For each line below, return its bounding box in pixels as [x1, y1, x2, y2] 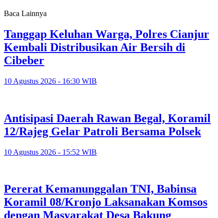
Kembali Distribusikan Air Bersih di [4, 40, 185, 54]
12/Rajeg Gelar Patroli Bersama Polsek [4, 125, 201, 138]
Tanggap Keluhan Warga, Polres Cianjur [4, 27, 209, 40]
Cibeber [4, 54, 44, 67]
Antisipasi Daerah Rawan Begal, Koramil [4, 111, 211, 125]
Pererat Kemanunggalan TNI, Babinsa [4, 182, 197, 196]
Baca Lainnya [4, 9, 47, 18]
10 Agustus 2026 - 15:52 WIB [4, 147, 97, 156]
